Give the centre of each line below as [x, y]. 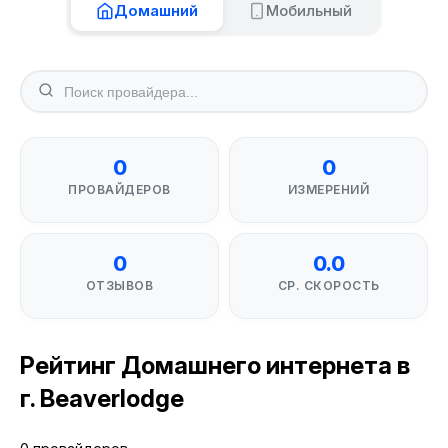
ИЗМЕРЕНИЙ [328, 189]
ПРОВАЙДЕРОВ [119, 189]
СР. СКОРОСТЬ [328, 285]
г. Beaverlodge [102, 398]
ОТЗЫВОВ [119, 285]
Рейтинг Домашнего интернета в [215, 365]
